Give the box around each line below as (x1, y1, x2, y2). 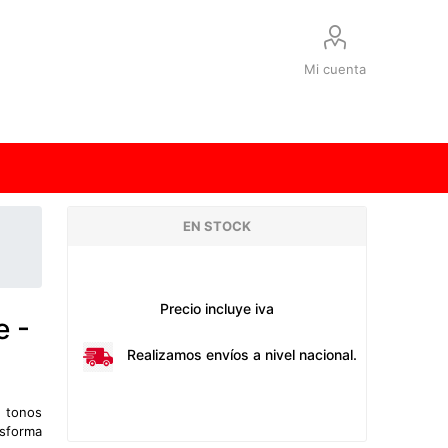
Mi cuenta (304, 61, 367, 77)
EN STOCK (183, 218, 252, 234)
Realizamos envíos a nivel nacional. (127, 346, 358, 363)
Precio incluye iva (160, 300, 275, 317)
